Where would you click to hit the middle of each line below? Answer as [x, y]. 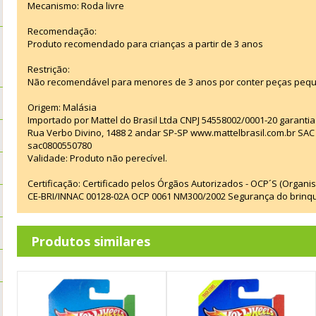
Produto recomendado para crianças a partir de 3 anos [145, 44]
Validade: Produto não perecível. [97, 158]
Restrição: [49, 69]
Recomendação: [62, 31]
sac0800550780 [60, 146]
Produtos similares [91, 242]
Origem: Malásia [62, 108]
